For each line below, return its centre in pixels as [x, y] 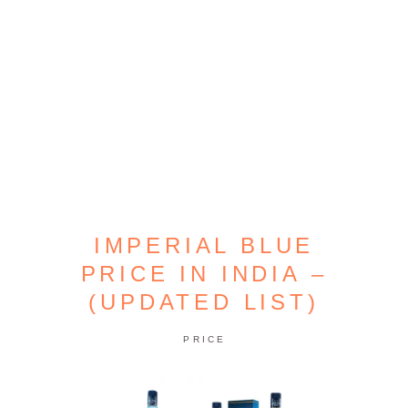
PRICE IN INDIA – [204, 274]
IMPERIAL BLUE [204, 245]
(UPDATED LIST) [204, 302]
